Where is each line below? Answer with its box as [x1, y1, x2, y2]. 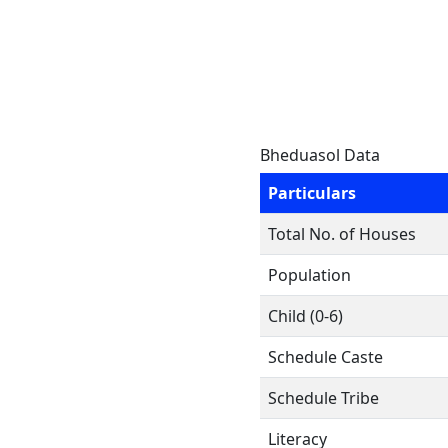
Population [268, 264, 351, 286]
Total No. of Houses [268, 223, 416, 245]
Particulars [268, 182, 356, 204]
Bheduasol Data [260, 144, 380, 166]
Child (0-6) [268, 305, 343, 327]
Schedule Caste [268, 346, 383, 368]
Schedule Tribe [268, 387, 379, 409]
